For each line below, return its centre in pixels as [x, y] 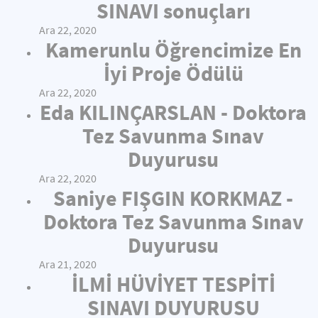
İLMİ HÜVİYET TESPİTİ [173, 284]
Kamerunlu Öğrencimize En [173, 50]
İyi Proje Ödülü [173, 73]
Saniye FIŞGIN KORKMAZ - [173, 198]
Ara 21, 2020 [68, 264]
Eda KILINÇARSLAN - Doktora [173, 112]
